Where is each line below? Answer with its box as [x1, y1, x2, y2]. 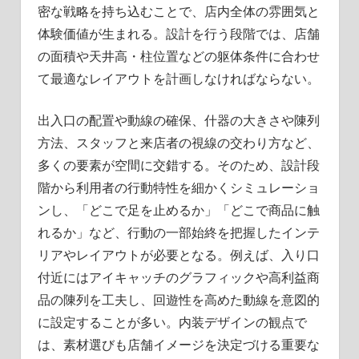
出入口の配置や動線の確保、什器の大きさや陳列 [37, 111, 320, 130]
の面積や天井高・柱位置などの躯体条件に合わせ [37, 47, 320, 66]
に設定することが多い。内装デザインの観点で [37, 313, 307, 332]
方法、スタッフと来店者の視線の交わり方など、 [37, 134, 320, 152]
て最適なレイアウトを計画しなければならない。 [37, 70, 320, 88]
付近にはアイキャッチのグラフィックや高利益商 [37, 268, 320, 287]
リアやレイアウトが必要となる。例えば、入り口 [37, 246, 320, 264]
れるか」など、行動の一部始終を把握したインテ [37, 224, 320, 242]
